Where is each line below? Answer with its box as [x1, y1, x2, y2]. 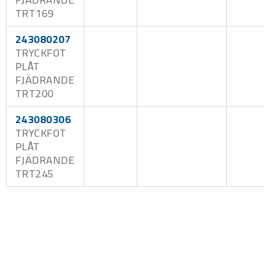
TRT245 [15, 165, 54, 181]
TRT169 [15, 5, 54, 21]
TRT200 [15, 85, 54, 101]
